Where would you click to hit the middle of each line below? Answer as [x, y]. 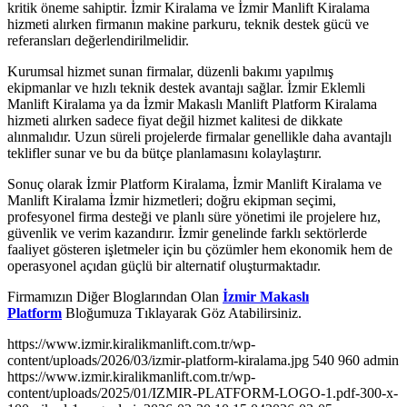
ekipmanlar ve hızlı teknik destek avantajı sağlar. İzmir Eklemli [186, 88]
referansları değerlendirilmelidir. [98, 41]
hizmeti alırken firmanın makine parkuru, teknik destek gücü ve [188, 25]
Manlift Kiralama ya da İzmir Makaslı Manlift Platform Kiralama [192, 104]
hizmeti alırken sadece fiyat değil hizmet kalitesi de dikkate [175, 121]
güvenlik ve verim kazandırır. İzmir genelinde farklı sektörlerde [187, 233]
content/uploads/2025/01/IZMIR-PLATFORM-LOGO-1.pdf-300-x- [203, 393]
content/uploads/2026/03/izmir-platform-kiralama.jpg [158, 361]
